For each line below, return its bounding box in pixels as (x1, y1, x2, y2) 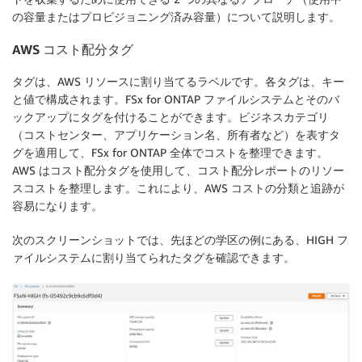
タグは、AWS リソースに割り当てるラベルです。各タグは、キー (12, 74, 344, 89)
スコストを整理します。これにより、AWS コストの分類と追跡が (12, 181, 344, 196)
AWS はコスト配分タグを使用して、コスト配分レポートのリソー (12, 163, 344, 178)
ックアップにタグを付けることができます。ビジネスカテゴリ (12, 110, 329, 124)
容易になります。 (12, 199, 103, 213)
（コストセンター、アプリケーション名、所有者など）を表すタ (12, 128, 340, 142)
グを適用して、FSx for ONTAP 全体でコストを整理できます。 (12, 145, 328, 160)
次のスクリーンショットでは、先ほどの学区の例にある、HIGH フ (12, 233, 348, 247)
